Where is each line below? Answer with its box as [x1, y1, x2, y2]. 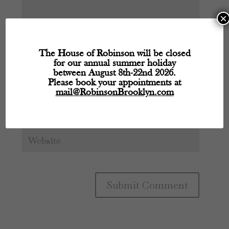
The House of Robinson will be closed [38, 49, 191, 59]
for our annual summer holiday [53, 59, 176, 68]
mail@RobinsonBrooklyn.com [55, 88, 174, 98]
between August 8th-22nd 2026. [53, 68, 176, 78]
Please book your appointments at [48, 78, 181, 88]
